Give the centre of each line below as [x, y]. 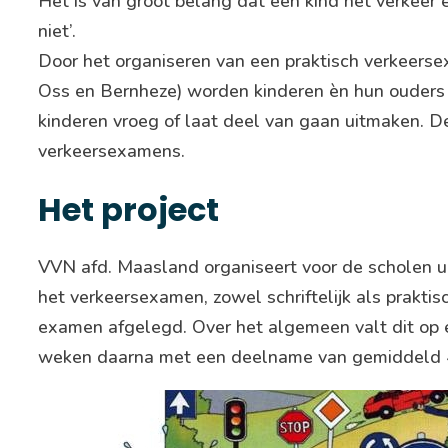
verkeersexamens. [111, 151]
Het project [128, 210]
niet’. [57, 31]
